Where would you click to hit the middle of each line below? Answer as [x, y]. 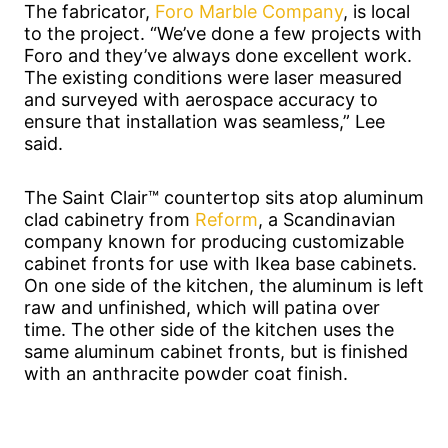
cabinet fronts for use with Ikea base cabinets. [220, 263]
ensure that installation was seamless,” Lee [204, 121]
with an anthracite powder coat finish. [186, 373]
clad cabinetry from [109, 219]
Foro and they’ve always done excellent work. [218, 55]
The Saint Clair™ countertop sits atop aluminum [224, 197]
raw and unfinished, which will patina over [202, 307]
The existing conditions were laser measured [213, 77]
